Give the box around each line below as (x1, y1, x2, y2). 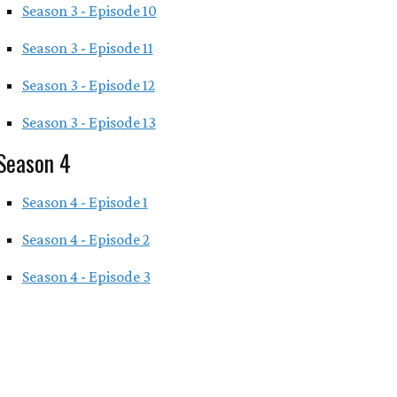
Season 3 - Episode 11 (21, 39, 153, 57)
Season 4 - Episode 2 (21, 230, 150, 248)
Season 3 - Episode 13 (21, 113, 156, 131)
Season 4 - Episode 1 (21, 193, 148, 211)
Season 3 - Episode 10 (21, 2, 157, 19)
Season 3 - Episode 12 (21, 76, 155, 94)
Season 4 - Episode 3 (21, 268, 151, 285)
